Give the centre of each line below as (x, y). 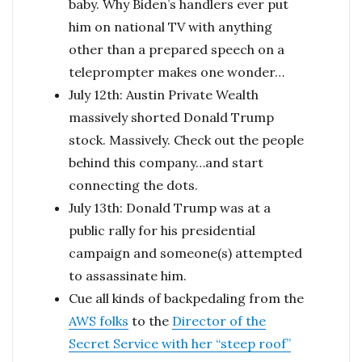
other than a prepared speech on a (176, 49)
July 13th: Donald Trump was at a (169, 208)
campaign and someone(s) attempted (185, 253)
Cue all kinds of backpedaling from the (186, 298)
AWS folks (98, 321)
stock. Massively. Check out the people (186, 140)
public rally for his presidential (162, 230)
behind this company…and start (166, 162)
